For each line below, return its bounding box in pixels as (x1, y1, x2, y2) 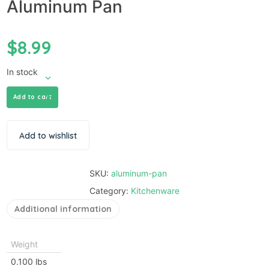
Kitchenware (131, 185, 180, 196)
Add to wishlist (19, 130, 77, 141)
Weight (10, 238, 38, 249)
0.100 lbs (10, 256, 47, 267)
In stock (6, 66, 38, 77)
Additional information (14, 203, 112, 214)
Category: (89, 185, 131, 196)
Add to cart (13, 92, 52, 101)
